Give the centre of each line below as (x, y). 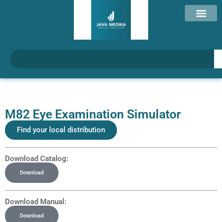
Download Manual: (36, 202)
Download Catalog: (37, 159)
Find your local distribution (61, 130)
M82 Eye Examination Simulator (93, 114)
